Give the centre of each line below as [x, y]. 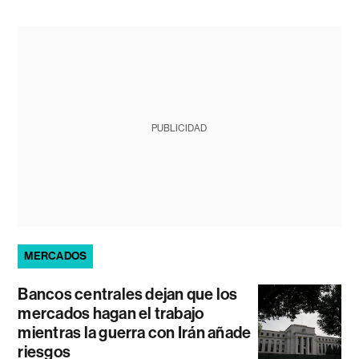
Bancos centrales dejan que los [128, 294]
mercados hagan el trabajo [111, 313]
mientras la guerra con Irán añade [135, 333]
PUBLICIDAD [179, 128]
